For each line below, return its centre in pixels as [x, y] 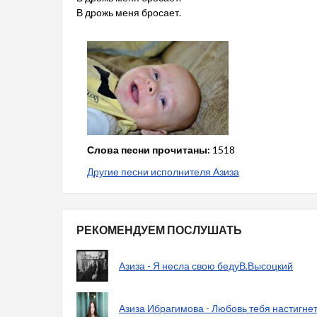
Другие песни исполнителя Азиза [163, 171]
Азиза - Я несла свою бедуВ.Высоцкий [206, 265]
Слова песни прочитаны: [149, 149]
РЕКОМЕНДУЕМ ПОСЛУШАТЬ [159, 229]
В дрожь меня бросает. [129, 12]
